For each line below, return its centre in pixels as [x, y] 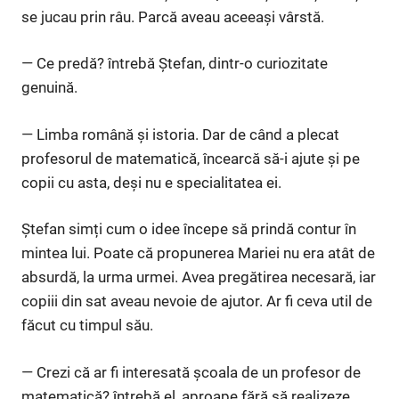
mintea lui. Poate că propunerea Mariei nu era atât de [198, 253]
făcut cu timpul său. [87, 326]
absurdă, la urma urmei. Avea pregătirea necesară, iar [199, 277]
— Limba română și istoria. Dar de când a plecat [180, 134]
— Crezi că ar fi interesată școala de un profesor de [191, 372]
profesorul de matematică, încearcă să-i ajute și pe [191, 158]
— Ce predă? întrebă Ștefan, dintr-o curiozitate [175, 64]
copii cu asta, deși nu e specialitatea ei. [151, 182]
